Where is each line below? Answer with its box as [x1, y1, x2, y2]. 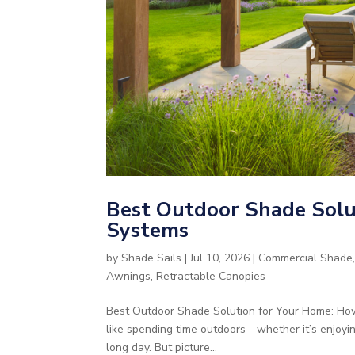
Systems [106, 216, 189, 244]
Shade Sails [121, 250, 182, 265]
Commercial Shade [258, 250, 353, 265]
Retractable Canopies [156, 268, 266, 284]
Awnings [106, 268, 151, 284]
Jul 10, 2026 [190, 250, 250, 265]
